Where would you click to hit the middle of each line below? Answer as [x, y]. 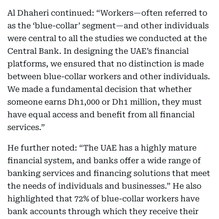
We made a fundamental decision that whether [99, 89]
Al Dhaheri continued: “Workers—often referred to [107, 13]
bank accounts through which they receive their [103, 211]
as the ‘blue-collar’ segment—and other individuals [108, 26]
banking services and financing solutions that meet [109, 173]
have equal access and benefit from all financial [101, 115]
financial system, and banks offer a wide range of [104, 161]
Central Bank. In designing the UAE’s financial [98, 51]
